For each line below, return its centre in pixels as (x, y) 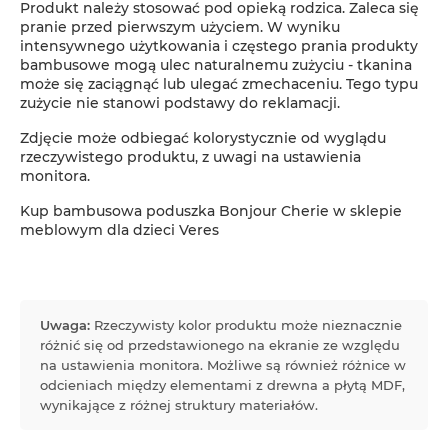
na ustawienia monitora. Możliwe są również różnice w (223, 365)
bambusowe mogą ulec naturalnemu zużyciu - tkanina (216, 65)
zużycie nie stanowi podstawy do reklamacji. (180, 103)
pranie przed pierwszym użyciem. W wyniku (180, 27)
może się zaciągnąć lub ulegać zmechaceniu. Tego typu (219, 84)
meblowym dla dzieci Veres (119, 230)
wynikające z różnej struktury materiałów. (179, 405)
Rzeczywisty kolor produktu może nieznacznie (246, 325)
